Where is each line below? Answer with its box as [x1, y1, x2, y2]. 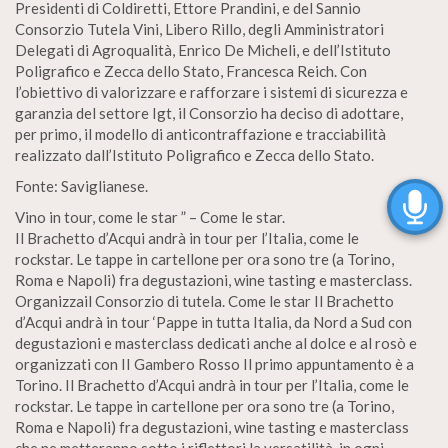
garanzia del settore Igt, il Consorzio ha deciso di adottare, [15, 104, 403, 122]
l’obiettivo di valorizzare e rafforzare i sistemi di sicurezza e [15, 83, 408, 101]
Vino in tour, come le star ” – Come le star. [15, 208, 285, 226]
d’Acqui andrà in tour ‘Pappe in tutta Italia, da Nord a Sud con [15, 313, 412, 331]
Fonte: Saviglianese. [15, 177, 148, 195]
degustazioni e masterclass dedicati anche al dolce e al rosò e [15, 334, 417, 352]
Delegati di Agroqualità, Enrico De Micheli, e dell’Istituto [15, 41, 391, 59]
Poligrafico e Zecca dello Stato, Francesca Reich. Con [15, 62, 367, 80]
